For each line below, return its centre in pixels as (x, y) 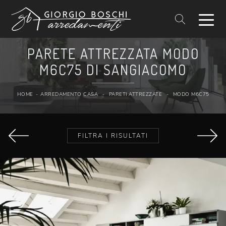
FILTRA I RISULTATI (113, 136)
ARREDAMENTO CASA (69, 94)
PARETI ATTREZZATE (135, 94)
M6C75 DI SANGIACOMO (113, 70)
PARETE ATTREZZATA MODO (113, 53)
